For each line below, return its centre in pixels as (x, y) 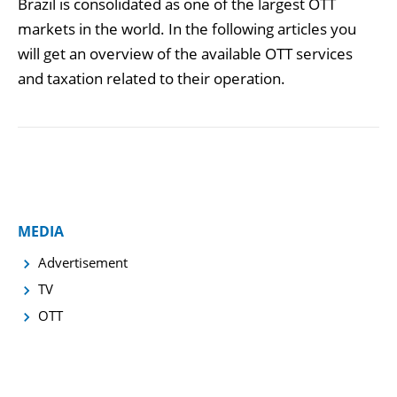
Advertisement (83, 262)
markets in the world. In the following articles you (187, 29)
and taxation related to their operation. (152, 78)
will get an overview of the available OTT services (185, 54)
